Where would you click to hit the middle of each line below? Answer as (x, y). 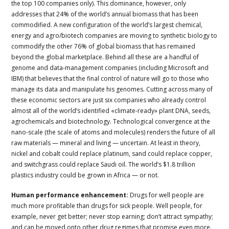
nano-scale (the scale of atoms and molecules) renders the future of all (113, 132)
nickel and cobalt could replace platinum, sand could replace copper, (112, 153)
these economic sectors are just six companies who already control (109, 100)
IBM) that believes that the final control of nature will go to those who (110, 78)
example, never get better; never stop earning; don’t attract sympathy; (112, 216)
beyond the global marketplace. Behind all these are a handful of (105, 57)
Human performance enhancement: (71, 195)
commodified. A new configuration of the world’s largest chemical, (107, 25)
